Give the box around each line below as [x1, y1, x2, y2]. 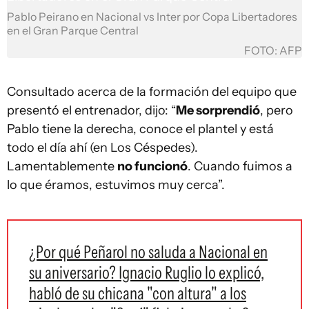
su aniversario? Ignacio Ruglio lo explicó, [29, 262, 264, 283]
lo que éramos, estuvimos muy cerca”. [7, 177, 225, 192]
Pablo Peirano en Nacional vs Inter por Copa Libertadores [7, 10, 297, 23]
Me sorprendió [176, 103, 260, 118]
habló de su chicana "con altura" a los [29, 283, 246, 303]
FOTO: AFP [244, 44, 302, 57]
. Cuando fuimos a [188, 159, 292, 174]
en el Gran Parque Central [7, 24, 139, 37]
